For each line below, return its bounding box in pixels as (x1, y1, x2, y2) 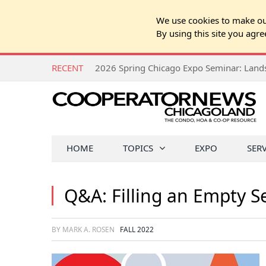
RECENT (52, 62, 83, 74)
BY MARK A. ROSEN (52, 224, 116, 234)
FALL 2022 (120, 224, 154, 234)
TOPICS (123, 142, 153, 154)
